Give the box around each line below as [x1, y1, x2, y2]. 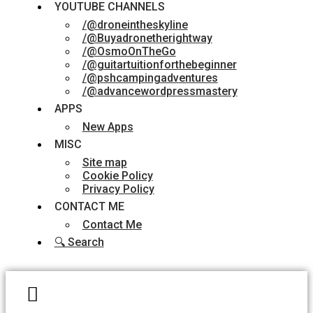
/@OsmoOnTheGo [82, 45, 176, 59]
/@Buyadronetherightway [82, 31, 212, 45]
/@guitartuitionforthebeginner [82, 58, 237, 72]
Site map [82, 156, 127, 170]
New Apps [82, 120, 133, 134]
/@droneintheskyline [82, 18, 188, 32]
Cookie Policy [82, 169, 153, 183]
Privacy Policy [82, 182, 154, 196]
